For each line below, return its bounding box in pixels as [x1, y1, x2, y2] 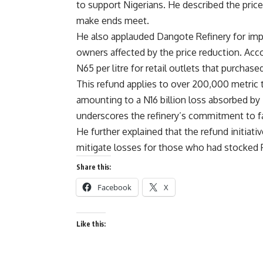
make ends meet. [76, 15, 149, 26]
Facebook [97, 182, 131, 193]
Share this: [76, 163, 111, 171]
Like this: [76, 220, 106, 228]
